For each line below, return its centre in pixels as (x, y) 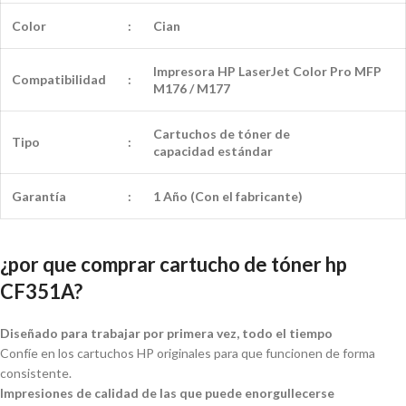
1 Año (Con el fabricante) (228, 196)
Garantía (39, 196)
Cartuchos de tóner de (222, 134)
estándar (245, 151)
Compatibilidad (59, 79)
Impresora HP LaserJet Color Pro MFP (267, 71)
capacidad (185, 151)
